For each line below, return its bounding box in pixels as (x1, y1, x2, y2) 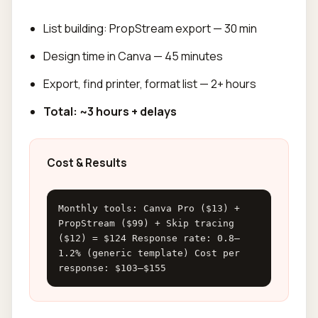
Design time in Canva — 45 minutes (43, 48, 223, 64)
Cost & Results (47, 155, 127, 170)
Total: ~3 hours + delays (43, 104, 177, 119)
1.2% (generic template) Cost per (58, 248, 240, 258)
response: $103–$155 (58, 263, 166, 273)
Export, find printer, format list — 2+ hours (43, 76, 256, 92)
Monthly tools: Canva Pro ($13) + (58, 203, 240, 214)
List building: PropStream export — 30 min (43, 21, 257, 36)
